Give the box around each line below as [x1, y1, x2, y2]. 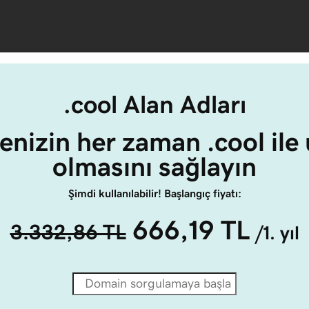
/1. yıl [255, 223, 299, 242]
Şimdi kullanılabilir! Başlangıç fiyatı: [68, 188, 241, 199]
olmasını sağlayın [52, 153, 257, 180]
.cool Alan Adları [63, 92, 246, 117]
